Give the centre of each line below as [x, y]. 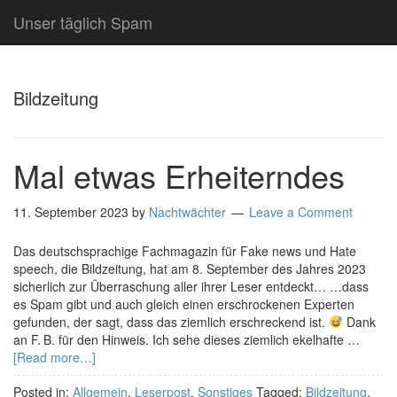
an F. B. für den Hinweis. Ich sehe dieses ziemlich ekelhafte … [187, 339]
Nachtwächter [187, 212]
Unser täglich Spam [83, 22]
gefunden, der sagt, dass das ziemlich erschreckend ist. [171, 322]
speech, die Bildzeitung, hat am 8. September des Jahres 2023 [190, 269]
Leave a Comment [301, 212]
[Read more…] [54, 357]
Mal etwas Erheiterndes [179, 175]
